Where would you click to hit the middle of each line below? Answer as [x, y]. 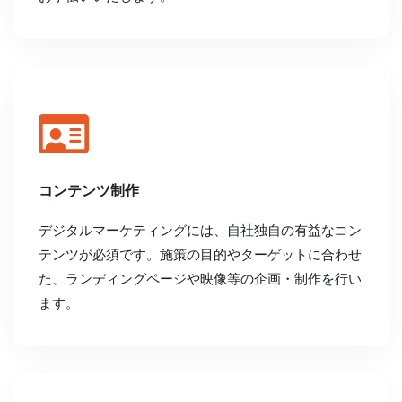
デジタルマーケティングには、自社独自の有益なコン [200, 230]
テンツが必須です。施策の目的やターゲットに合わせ [200, 254]
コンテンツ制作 [89, 192]
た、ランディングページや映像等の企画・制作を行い [200, 279]
